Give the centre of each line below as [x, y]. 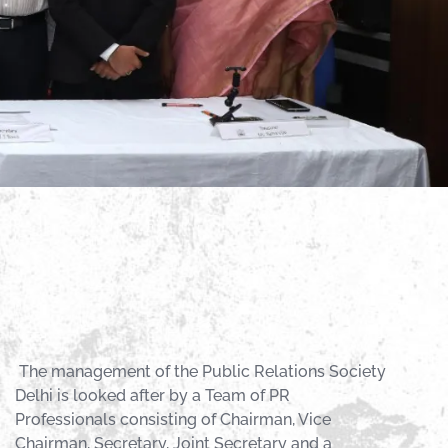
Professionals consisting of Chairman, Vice [173, 419]
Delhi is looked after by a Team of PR [153, 395]
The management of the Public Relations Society [201, 371]
